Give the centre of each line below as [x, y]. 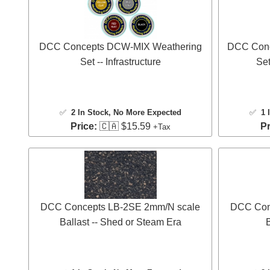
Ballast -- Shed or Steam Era [120, 222]
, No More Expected [145, 112]
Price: [83, 126]
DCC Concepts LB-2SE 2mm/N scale [120, 207]
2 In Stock [89, 112]
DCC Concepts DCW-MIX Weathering [120, 46]
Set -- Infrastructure [120, 61]
